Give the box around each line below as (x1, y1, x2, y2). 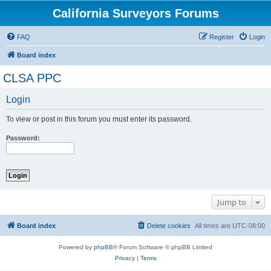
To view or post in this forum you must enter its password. (6, 115, 192, 123)
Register (209, 33, 234, 41)
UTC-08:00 (232, 222, 265, 229)
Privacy (114, 255, 135, 261)
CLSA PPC (3, 71, 61, 85)
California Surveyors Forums (52, 7, 219, 20)
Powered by (59, 244, 94, 250)
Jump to (217, 197, 246, 207)
